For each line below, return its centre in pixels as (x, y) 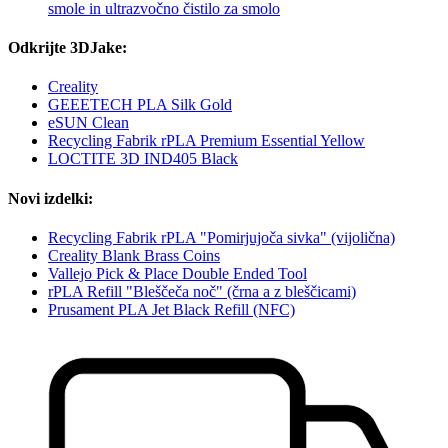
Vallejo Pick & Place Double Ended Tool (177, 273)
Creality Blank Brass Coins (134, 255)
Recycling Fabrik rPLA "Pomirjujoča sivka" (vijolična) (221, 237)
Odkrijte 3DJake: (67, 48)
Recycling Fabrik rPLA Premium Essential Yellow (206, 141)
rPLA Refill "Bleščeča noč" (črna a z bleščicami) (202, 291)
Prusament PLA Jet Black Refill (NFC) (171, 309)
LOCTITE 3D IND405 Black (143, 159)
